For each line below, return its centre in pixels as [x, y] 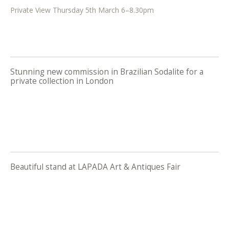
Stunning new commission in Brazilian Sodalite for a [107, 72]
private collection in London [62, 81]
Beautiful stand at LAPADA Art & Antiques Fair [95, 167]
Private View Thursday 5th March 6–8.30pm [82, 10]
